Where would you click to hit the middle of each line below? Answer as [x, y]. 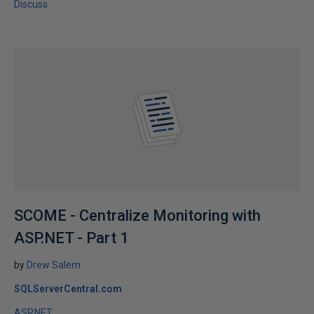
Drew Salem [54, 265]
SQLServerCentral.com [68, 289]
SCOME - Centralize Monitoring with [137, 216]
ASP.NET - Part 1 [71, 238]
